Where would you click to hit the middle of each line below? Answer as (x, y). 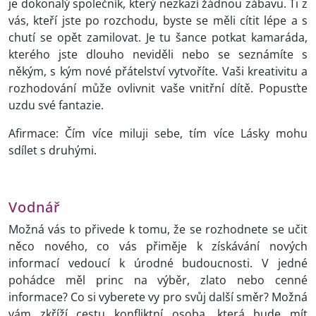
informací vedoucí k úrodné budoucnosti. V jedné (158, 263)
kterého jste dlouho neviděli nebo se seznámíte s (158, 55)
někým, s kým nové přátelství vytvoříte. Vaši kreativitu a (158, 72)
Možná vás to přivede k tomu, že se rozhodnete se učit (158, 230)
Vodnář (34, 207)
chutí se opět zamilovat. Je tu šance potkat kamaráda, (158, 38)
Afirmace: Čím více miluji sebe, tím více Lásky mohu (158, 134)
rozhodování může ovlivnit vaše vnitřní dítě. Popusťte (158, 89)
